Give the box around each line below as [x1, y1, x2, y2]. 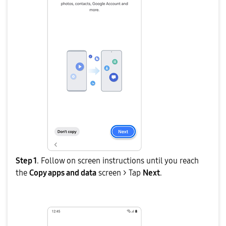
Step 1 [16, 155, 37, 165]
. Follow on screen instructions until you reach [37, 155, 199, 165]
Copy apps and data [29, 167, 96, 178]
